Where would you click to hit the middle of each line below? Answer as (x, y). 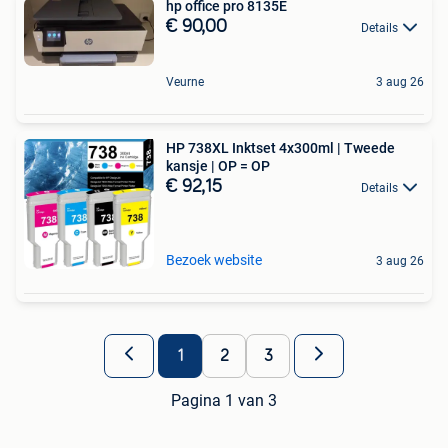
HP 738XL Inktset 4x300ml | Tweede (280, 147)
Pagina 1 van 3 (224, 400)
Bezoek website (214, 259)
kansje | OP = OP (218, 165)
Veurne (185, 81)
